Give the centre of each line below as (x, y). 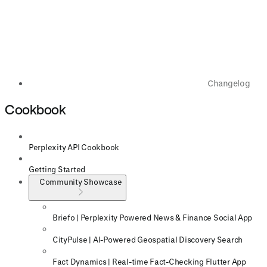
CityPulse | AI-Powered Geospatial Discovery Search (148, 240)
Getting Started (57, 169)
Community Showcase (81, 182)
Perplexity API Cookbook (74, 147)
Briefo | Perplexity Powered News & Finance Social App (153, 218)
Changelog (229, 83)
